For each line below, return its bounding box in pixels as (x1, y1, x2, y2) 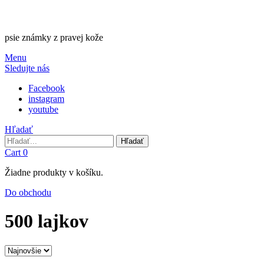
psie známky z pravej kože (5, 32, 103, 42)
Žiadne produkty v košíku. (5, 167, 103, 177)
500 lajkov (5, 210, 88, 232)
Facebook (28, 83, 65, 93)
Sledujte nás (5, 63, 49, 73)
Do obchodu (5, 187, 51, 197)
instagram (28, 94, 64, 104)
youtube (28, 104, 58, 114)
